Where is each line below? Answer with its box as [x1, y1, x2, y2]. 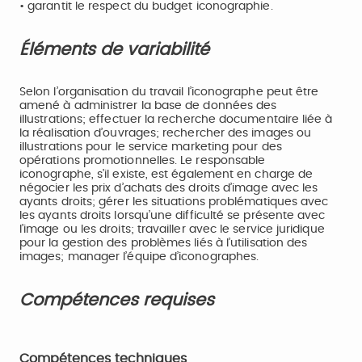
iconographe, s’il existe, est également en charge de [19, 169, 314, 180]
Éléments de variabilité [19, 41, 209, 58]
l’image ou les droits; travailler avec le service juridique [19, 224, 325, 235]
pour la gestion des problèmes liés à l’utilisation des [19, 238, 308, 249]
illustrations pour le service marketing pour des [19, 141, 282, 153]
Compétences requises [19, 292, 224, 309]
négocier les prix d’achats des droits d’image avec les [19, 183, 318, 194]
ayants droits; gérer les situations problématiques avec [19, 196, 329, 208]
